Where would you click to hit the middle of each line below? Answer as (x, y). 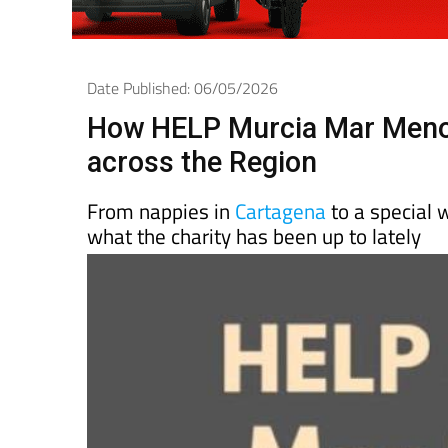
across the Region (202, 127)
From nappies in (161, 176)
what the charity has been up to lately (254, 201)
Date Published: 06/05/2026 (182, 53)
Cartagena (280, 176)
